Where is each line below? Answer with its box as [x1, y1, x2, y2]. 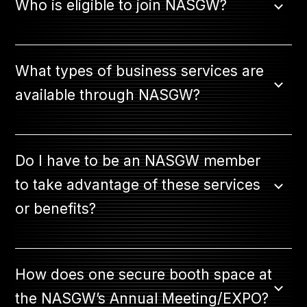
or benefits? [15, 200, 97, 217]
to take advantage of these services [15, 176, 261, 193]
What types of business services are [15, 62, 265, 79]
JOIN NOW [123, 35, 184, 49]
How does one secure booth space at [15, 266, 273, 283]
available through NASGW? [15, 86, 201, 103]
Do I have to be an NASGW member [15, 152, 261, 169]
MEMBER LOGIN [109, 88, 198, 103]
